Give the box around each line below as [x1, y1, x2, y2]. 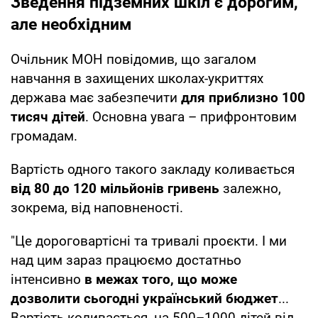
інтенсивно [11, 270, 84, 287]
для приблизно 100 [181, 89, 305, 106]
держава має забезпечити [11, 89, 181, 106]
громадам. [11, 127, 77, 144]
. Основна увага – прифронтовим [85, 108, 297, 125]
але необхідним [11, 14, 131, 34]
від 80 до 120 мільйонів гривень [11, 180, 219, 197]
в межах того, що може [84, 270, 237, 287]
